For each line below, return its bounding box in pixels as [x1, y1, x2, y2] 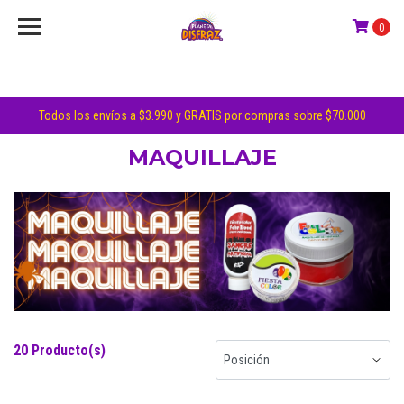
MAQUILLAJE [127, 144, 277, 170]
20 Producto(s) [14, 342, 106, 359]
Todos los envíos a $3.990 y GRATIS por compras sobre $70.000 [38, 108, 366, 123]
